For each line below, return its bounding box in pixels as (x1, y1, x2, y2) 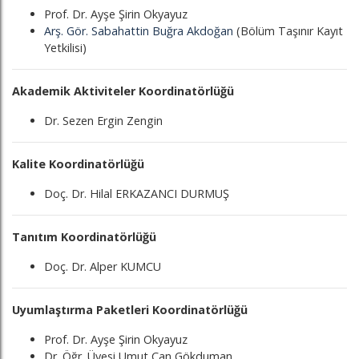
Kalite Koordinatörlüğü (12, 156, 144, 171)
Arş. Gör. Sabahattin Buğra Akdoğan (44, 23, 233, 38)
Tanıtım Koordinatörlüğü (12, 229, 156, 244)
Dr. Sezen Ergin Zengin (44, 113, 163, 128)
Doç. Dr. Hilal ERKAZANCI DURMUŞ (44, 186, 229, 201)
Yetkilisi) (44, 40, 87, 55)
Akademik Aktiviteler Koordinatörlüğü (12, 83, 234, 99)
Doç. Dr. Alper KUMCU (44, 259, 161, 274)
